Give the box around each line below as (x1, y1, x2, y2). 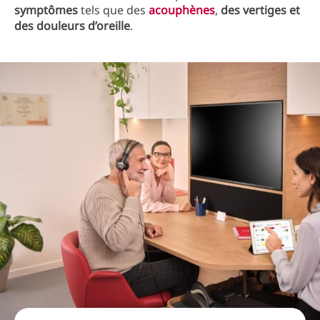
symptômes (14, 2, 78, 18)
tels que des (78, 2, 149, 18)
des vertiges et (221, 2, 300, 18)
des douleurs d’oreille (14, 18, 130, 34)
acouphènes (149, 2, 215, 18)
